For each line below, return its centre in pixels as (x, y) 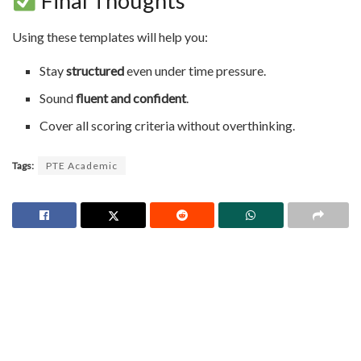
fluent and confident (131, 98)
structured (95, 70)
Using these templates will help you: (110, 36)
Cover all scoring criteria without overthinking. (168, 125)
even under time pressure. (195, 70)
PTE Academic (82, 165)
